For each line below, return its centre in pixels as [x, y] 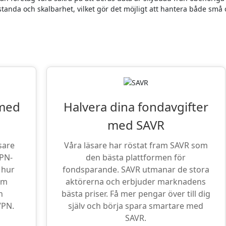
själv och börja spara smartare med [136, 206]
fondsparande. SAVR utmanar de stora [136, 169]
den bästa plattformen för [136, 157]
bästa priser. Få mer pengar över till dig [136, 193]
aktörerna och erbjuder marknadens [136, 181]
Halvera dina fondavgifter [136, 106]
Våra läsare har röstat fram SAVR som [136, 145]
